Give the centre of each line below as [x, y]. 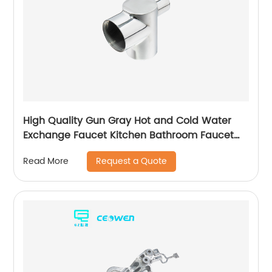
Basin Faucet [55, 150]
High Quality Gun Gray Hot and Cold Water [127, 121]
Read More [46, 161]
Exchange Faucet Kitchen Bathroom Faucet [129, 135]
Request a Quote [132, 161]
